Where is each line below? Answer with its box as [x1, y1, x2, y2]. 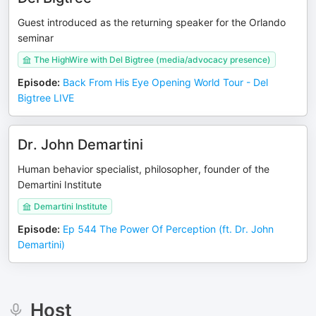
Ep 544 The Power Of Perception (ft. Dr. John [63, 223, 274, 235]
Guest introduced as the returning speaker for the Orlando [18, 16, 286, 28]
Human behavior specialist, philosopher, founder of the [18, 163, 269, 175]
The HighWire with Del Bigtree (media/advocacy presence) [34, 54, 271, 65]
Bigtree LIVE [18, 92, 74, 104]
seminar [18, 32, 54, 44]
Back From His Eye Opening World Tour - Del [63, 76, 268, 88]
